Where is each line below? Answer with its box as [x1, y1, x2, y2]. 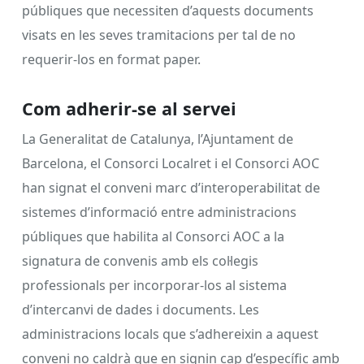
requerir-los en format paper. [22, 50, 201, 69]
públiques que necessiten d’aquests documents [22, 2, 314, 20]
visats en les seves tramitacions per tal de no [22, 26, 296, 45]
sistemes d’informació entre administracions [22, 202, 297, 221]
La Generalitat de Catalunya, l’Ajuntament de [22, 129, 293, 148]
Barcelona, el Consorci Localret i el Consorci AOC [22, 154, 319, 172]
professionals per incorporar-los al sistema [22, 275, 287, 294]
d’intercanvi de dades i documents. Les [22, 300, 259, 318]
